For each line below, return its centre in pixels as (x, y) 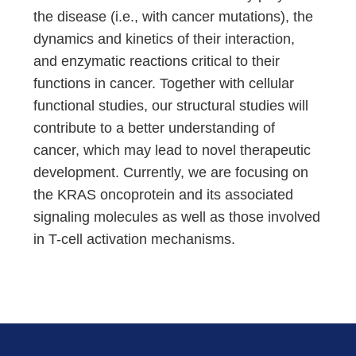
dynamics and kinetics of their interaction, (164, 39)
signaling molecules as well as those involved (177, 217)
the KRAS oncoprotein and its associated (164, 195)
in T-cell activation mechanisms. (135, 239)
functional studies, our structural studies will (171, 106)
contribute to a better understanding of (155, 128)
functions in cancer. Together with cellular (164, 83)
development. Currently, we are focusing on (171, 172)
